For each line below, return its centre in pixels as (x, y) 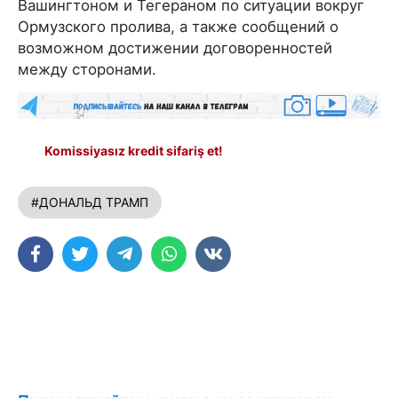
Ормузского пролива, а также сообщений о (178, 26)
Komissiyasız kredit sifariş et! (134, 150)
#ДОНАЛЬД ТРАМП (90, 202)
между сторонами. (87, 69)
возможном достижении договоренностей (175, 48)
